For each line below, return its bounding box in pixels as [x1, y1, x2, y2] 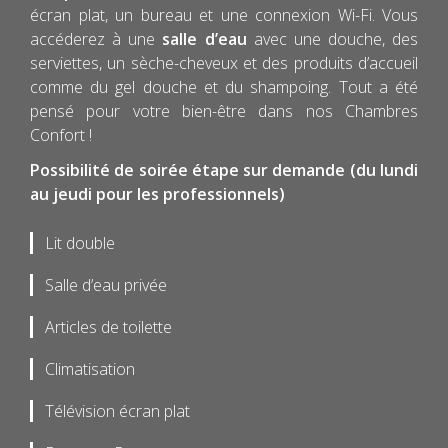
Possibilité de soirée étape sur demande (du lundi [30, 159, 418, 182]
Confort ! [30, 124, 92, 147]
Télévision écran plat [45, 400, 190, 423]
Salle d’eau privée [45, 274, 167, 297]
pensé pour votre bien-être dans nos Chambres [30, 100, 418, 123]
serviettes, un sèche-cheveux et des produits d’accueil [30, 52, 418, 75]
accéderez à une [30, 28, 163, 51]
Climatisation [45, 358, 135, 381]
